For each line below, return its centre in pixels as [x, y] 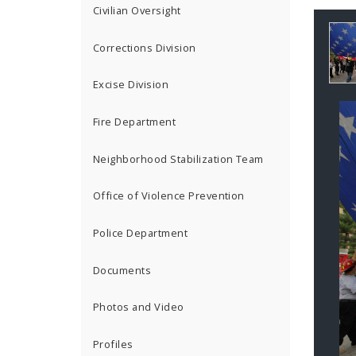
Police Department [141, 232]
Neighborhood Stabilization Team [178, 159]
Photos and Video [139, 307]
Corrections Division [145, 47]
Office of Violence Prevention [169, 196]
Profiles [113, 344]
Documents [122, 270]
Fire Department [135, 122]
